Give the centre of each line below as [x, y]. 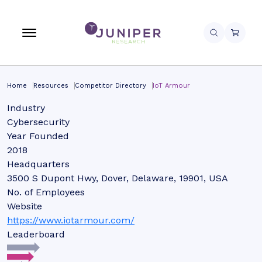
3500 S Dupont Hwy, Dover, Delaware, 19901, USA [118, 178]
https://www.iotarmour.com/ [71, 220]
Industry [26, 108]
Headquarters [38, 164]
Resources [51, 86]
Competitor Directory [111, 86]
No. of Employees [46, 192]
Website [25, 206]
